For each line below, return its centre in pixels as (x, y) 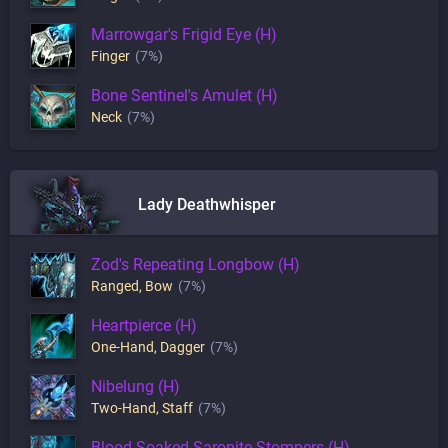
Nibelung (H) (135, 386)
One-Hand (122, 346)
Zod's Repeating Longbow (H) (195, 264)
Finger (110, 56)
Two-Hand (123, 407)
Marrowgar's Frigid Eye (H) (184, 34)
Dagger (182, 346)
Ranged (115, 285)
